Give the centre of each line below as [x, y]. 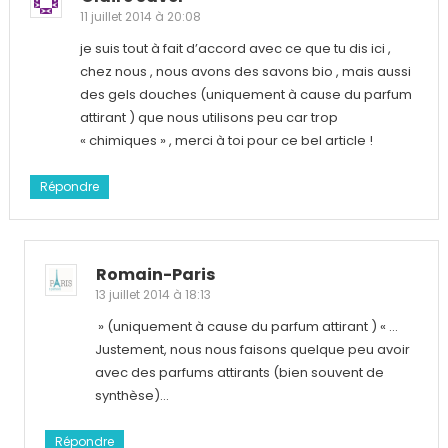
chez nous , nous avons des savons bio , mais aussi [245, 71]
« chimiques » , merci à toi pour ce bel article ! [226, 140]
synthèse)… [131, 395]
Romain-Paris [155, 274]
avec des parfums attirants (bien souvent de [239, 372]
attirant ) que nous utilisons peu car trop [208, 117]
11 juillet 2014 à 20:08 [140, 16]
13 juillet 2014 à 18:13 [152, 294]
